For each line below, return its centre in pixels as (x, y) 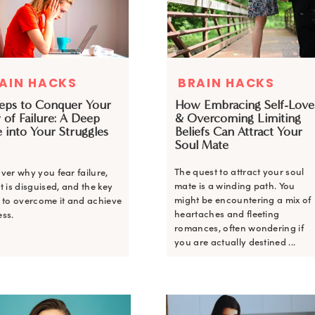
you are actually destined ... (235, 242)
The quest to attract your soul (239, 172)
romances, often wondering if (239, 228)
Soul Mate (202, 145)
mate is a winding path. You (235, 186)
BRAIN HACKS (226, 83)
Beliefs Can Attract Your (239, 131)
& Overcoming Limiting (238, 118)
